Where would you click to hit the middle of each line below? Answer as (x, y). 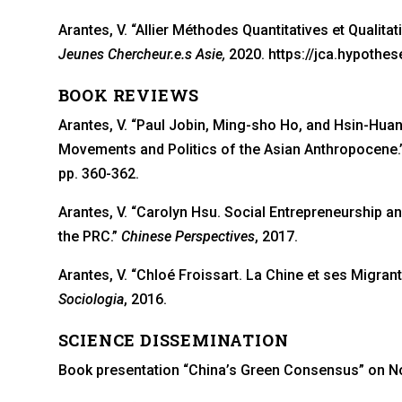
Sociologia (91, 299)
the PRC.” (89, 236)
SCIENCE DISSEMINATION (173, 340)
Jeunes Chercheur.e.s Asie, (141, 54)
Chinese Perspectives (188, 236)
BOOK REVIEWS (129, 95)
